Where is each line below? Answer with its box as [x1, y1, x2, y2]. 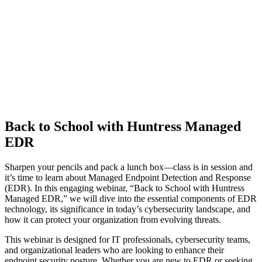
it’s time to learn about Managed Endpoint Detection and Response [5, 172, 251, 182]
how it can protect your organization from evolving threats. [5, 214, 221, 225]
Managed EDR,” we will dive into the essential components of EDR [5, 193, 257, 204]
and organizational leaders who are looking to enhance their [5, 244, 224, 255]
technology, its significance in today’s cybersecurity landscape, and [5, 204, 250, 214]
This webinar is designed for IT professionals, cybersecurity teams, [5, 234, 250, 244]
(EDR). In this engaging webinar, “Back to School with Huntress [5, 182, 244, 193]
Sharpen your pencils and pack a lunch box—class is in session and [5, 161, 253, 172]
